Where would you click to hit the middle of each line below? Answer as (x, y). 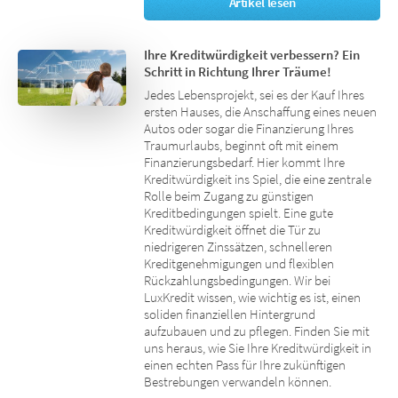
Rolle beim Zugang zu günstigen (229, 197)
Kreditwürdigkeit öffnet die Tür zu (233, 231)
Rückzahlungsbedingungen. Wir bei (238, 281)
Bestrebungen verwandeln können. (238, 382)
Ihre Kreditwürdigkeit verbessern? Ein (252, 55)
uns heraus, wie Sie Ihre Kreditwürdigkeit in (258, 349)
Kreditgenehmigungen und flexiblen (239, 264)
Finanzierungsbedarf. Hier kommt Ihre (245, 163)
